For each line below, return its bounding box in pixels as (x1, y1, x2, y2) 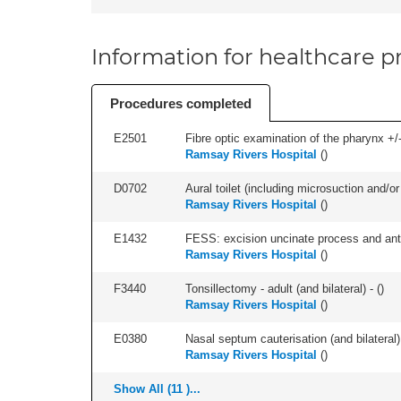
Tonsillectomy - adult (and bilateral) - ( (185, 282, 380, 295)
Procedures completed (110, 96, 252, 111)
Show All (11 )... (114, 382, 200, 396)
